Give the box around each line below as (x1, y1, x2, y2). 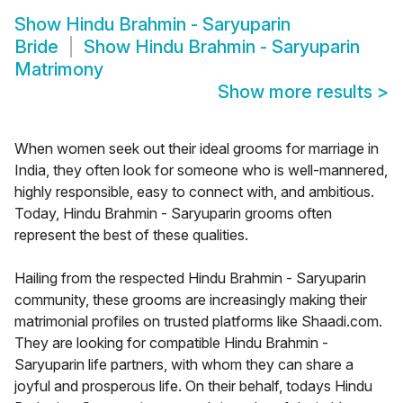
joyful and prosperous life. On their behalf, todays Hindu (14, 377, 372, 396)
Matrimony (14, 58, 103, 81)
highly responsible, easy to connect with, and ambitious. (14, 183, 374, 201)
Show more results (218, 81, 377, 103)
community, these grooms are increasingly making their (14, 291, 367, 309)
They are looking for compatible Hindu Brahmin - (14, 334, 328, 353)
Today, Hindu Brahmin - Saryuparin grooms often (14, 204, 332, 223)
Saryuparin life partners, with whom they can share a (14, 355, 354, 374)
